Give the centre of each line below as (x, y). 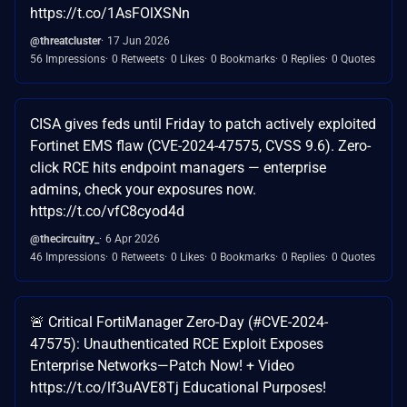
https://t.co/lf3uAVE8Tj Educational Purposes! (178, 387)
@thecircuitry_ (65, 238)
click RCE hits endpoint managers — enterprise (178, 167)
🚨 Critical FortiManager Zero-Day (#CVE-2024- (179, 322)
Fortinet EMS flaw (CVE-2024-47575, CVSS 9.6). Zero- (200, 145)
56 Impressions (68, 59)
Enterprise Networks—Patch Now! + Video (162, 365)
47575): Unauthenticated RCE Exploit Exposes (177, 343)
